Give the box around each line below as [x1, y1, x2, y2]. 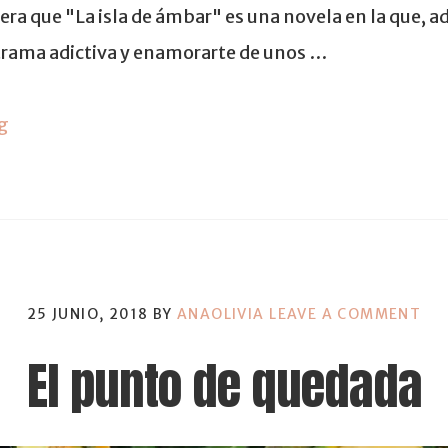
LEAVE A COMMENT [269, 304, 422, 323]
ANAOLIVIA [177, 304, 265, 323]
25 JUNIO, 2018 [26, 304, 149, 323]
